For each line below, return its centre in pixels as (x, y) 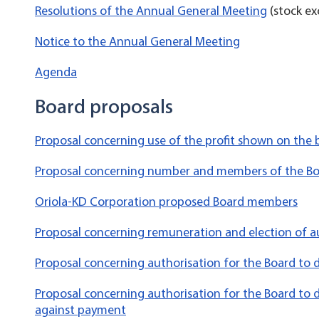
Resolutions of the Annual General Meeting (151, 11)
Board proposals (104, 106)
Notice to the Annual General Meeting (137, 41)
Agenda (56, 72)
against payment (80, 310)
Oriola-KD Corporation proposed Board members (166, 202)
